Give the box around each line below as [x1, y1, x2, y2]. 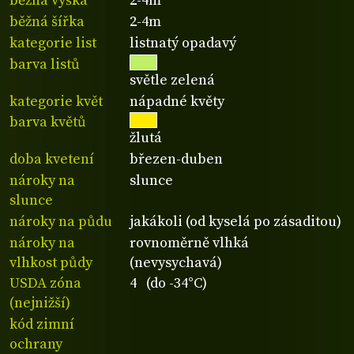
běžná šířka [9, 13, 85, 32]
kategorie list [9, 33, 96, 52]
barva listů [9, 55, 80, 73]
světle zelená [130, 70, 216, 89]
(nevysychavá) [130, 253, 223, 272]
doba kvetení [9, 150, 94, 169]
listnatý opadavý [130, 33, 237, 52]
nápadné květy [130, 92, 225, 111]
